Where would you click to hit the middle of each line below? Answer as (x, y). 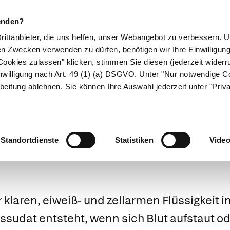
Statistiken (134, 140)
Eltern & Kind (157, 69)
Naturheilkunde (86, 69)
